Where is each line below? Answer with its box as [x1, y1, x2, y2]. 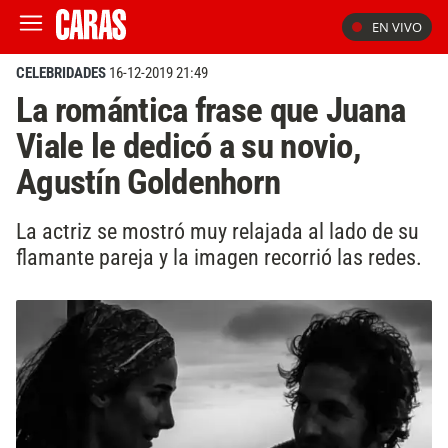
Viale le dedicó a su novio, [16, 125, 361, 167]
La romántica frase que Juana [16, 89, 406, 131]
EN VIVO [372, 18, 422, 36]
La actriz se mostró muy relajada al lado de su [16, 217, 419, 244]
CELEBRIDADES [16, 64, 106, 82]
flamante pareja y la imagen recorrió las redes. [16, 243, 422, 270]
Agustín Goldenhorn [16, 161, 281, 203]
